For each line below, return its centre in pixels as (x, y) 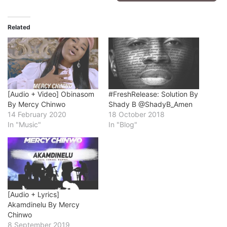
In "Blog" (123, 125)
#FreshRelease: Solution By (153, 94)
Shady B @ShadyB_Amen (150, 104)
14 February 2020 (37, 115)
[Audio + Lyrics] (33, 194)
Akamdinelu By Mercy (44, 204)
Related (19, 27)
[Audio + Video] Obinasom (51, 94)
